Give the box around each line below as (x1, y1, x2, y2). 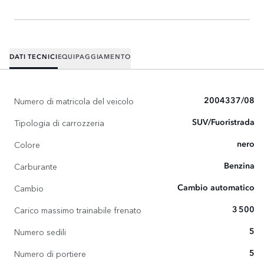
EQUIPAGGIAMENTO (57, 54, 131, 61)
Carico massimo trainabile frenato (14, 203, 141, 216)
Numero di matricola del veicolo (14, 94, 134, 107)
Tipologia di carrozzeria (14, 116, 104, 128)
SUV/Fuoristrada (192, 118, 255, 127)
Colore (14, 138, 40, 150)
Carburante (14, 160, 57, 172)
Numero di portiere (14, 247, 86, 259)
